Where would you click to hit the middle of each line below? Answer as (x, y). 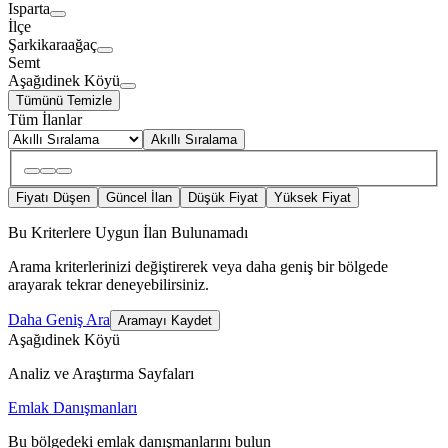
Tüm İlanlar (45, 119)
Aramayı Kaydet (165, 321)
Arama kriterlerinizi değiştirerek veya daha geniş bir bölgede (198, 267)
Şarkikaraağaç (52, 44)
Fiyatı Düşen (53, 198)
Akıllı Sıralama (194, 139)
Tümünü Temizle (64, 100)
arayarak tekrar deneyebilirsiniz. (108, 285)
